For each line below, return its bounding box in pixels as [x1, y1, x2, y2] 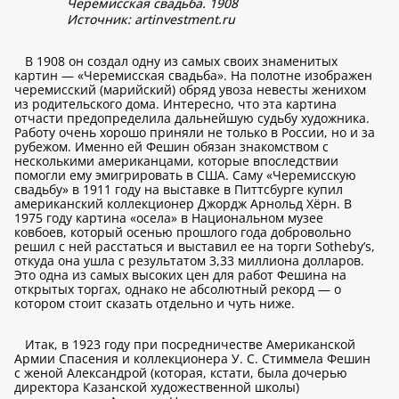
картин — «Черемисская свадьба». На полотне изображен [14, 67, 372, 84]
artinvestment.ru [134, 11, 235, 28]
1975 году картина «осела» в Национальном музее [14, 209, 323, 226]
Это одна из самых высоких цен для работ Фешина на [14, 266, 346, 283]
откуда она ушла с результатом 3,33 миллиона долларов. [14, 252, 364, 269]
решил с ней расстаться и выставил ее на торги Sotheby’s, [14, 238, 375, 255]
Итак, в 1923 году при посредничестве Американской [25, 336, 355, 353]
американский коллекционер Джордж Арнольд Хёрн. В [14, 195, 352, 212]
